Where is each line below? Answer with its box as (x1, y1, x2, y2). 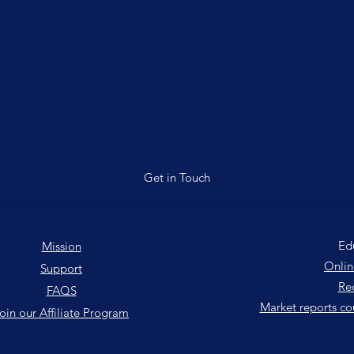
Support (40, 261, 82, 276)
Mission (41, 239, 81, 254)
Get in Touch (144, 170, 210, 185)
